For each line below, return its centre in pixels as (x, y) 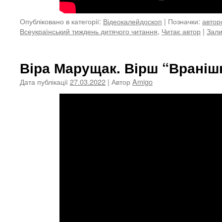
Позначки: (184, 21)
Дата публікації (44, 82)
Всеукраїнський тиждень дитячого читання (89, 31)
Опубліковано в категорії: (60, 21)
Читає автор (181, 31)
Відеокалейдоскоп (133, 21)
